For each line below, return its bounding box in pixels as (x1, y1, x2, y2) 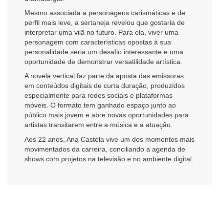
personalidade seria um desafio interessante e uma (24, 48, 183, 56)
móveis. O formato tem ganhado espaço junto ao (24, 101, 176, 109)
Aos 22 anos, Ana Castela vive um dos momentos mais (24, 135, 195, 143)
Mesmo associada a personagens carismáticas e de (24, 9, 185, 17)
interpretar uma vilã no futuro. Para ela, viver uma (24, 28, 178, 37)
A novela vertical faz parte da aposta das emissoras (24, 72, 184, 80)
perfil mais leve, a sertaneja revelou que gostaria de (24, 19, 185, 27)
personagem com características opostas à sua (24, 38, 171, 46)
